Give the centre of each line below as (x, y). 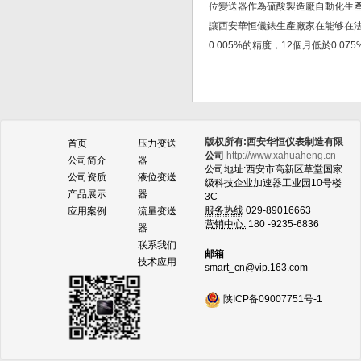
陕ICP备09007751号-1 (273, 299)
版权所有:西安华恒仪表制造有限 (274, 142)
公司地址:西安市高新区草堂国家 (274, 169)
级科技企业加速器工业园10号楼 (273, 183)
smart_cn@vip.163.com (256, 268)
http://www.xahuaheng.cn (281, 156)
